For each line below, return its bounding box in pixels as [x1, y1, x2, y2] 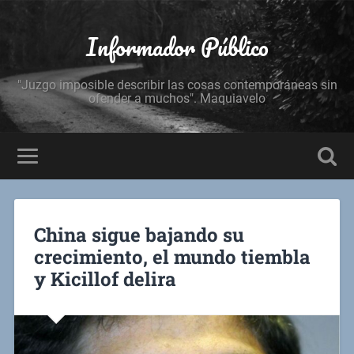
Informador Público [85, 28, 269, 66]
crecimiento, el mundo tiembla [33, 243, 311, 269]
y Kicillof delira [33, 265, 176, 292]
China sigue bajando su [33, 221, 244, 247]
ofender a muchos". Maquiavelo [88, 91, 265, 106]
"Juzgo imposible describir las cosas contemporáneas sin [17, 77, 337, 92]
